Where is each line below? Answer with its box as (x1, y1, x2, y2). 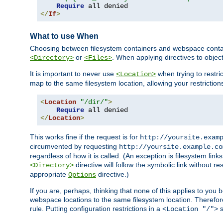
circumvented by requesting (30, 142, 119, 151)
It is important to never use (30, 70, 116, 78)
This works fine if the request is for (30, 133, 140, 141)
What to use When (30, 31, 99, 40)
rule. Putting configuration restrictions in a (30, 205, 162, 213)
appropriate (30, 170, 68, 179)
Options (68, 171, 96, 179)
